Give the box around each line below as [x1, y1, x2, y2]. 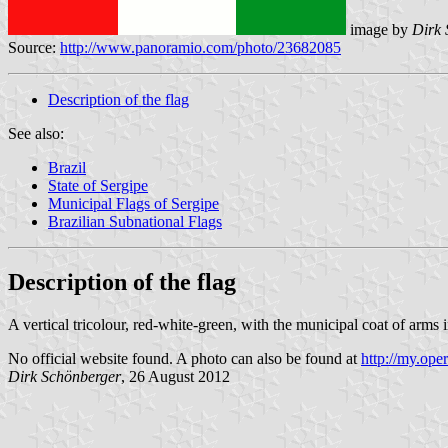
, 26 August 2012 [121, 367, 230, 385]
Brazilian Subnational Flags [48, 212, 222, 230]
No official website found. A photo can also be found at [8, 349, 361, 367]
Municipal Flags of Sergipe [48, 194, 219, 212]
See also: [8, 124, 64, 142]
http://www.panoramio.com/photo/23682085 [60, 38, 341, 56]
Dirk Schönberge [8, 367, 115, 385]
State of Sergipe [48, 176, 148, 194]
